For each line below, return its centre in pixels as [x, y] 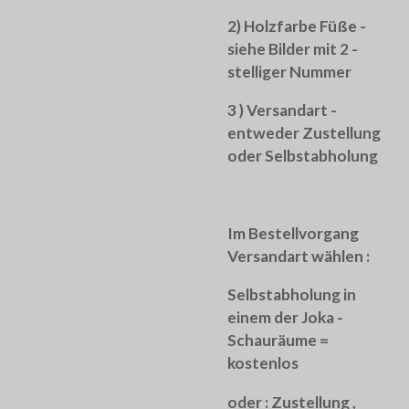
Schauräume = [278, 341]
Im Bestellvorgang [293, 233]
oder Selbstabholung [303, 156]
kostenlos [263, 363]
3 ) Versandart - [282, 110]
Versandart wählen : [299, 256]
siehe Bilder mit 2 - [293, 48]
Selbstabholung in [292, 295]
